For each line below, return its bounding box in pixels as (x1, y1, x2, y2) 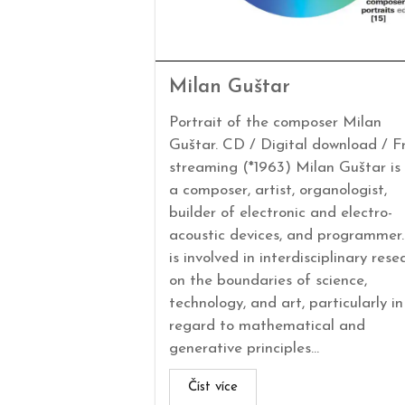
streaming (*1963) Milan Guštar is (169, 159, 400, 175)
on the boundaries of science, (169, 272, 367, 288)
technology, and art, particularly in (169, 295, 403, 311)
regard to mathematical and (169, 317, 365, 334)
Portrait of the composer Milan (169, 114, 381, 130)
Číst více (188, 380, 238, 394)
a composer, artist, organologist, (169, 182, 387, 198)
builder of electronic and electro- (169, 204, 392, 221)
